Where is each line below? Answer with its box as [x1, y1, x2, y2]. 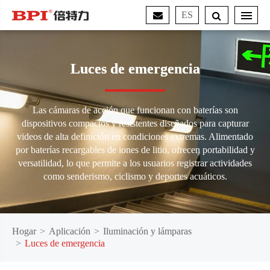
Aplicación [49, 226, 90, 236]
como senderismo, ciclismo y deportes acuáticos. [43, 171, 227, 181]
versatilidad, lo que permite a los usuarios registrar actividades [18, 158, 252, 168]
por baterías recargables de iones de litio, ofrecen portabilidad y [15, 145, 255, 155]
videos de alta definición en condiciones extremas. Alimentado [17, 131, 253, 142]
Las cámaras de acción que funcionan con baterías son [32, 105, 238, 115]
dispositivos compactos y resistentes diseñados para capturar [21, 118, 249, 128]
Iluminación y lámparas [103, 226, 192, 236]
